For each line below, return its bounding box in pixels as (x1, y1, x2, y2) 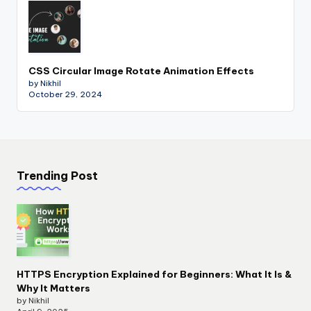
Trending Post (17, 169, 98, 183)
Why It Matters (17, 281, 90, 294)
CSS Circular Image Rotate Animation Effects (28, 65, 254, 77)
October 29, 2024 (28, 90, 102, 99)
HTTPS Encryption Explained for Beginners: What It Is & (17, 267, 292, 280)
